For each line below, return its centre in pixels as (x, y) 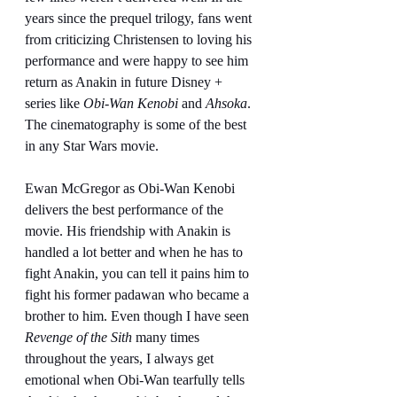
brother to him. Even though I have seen (139, 315)
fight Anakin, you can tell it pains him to (139, 273)
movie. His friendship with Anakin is (129, 230)
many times (167, 337)
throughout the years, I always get (121, 358)
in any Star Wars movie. (92, 145)
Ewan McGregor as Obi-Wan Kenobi (132, 188)
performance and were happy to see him (138, 60)
